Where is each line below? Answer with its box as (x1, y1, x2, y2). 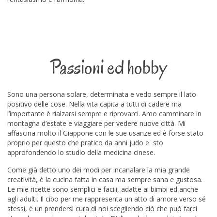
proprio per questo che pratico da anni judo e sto (7, 138, 163, 148)
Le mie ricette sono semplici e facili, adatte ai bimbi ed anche (7, 185, 198, 194)
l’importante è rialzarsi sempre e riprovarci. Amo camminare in (7, 109, 201, 119)
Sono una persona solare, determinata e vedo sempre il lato (7, 90, 196, 99)
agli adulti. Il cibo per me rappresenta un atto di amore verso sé (7, 194, 206, 204)
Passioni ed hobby (50, 55, 167, 80)
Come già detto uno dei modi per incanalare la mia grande (7, 165, 190, 175)
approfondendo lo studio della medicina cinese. (7, 148, 155, 157)
